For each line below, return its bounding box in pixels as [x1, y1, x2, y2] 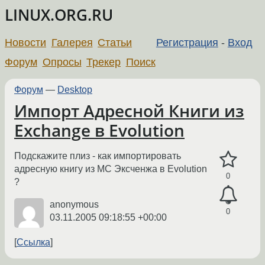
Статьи [98, 36, 132, 49]
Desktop [57, 84, 92, 95]
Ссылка [17, 237, 50, 248]
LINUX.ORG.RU [5, 5, 113, 25]
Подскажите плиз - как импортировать [14, 151, 181, 161]
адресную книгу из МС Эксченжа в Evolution [14, 164, 207, 174]
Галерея [51, 36, 93, 49]
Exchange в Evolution [14, 119, 185, 141]
